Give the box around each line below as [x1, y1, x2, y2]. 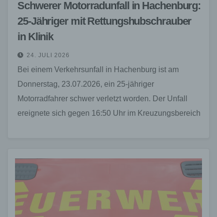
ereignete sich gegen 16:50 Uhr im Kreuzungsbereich [17, 108, 201, 117]
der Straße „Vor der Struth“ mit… [17, 123, 127, 132]
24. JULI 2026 [27, 51, 70, 59]
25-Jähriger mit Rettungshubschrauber [17, 15, 192, 27]
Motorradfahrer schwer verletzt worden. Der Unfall [17, 94, 187, 103]
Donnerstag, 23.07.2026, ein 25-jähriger [17, 79, 154, 88]
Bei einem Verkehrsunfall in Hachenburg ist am [17, 65, 179, 74]
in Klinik [17, 30, 54, 43]
